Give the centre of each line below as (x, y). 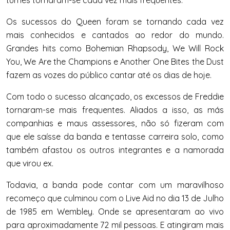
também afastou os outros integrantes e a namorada (115, 150)
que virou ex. (30, 164)
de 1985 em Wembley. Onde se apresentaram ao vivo (115, 212)
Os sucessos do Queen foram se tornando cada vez (115, 22)
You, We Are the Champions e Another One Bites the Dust (115, 62)
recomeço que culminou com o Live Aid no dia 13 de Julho (115, 198)
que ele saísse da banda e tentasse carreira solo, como (115, 137)
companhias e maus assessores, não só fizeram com (115, 123)
